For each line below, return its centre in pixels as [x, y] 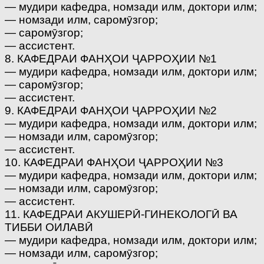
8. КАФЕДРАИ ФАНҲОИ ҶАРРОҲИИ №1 [111, 58]
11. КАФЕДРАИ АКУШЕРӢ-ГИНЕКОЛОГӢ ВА [121, 214]
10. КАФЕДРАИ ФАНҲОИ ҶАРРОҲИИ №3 [114, 162]
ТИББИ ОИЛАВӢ [49, 227]
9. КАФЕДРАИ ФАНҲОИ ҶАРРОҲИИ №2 [111, 110]
